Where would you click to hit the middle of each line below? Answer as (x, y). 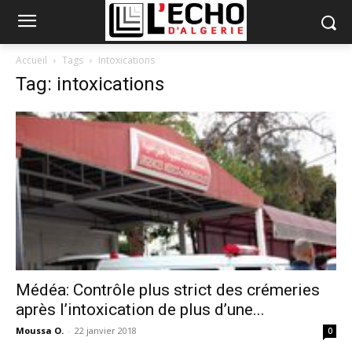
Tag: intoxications (90, 84)
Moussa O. (40, 330)
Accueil (31, 60)
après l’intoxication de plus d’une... (140, 309)
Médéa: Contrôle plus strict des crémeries (168, 290)
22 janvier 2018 (106, 330)
